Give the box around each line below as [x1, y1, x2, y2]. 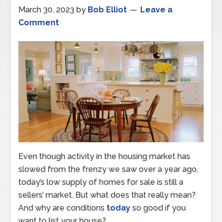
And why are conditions [18, 203, 107, 213]
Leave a [140, 5, 173, 14]
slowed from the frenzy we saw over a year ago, [18, 165, 199, 174]
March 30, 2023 [18, 5, 75, 14]
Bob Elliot [88, 5, 127, 14]
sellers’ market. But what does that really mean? [18, 190, 196, 200]
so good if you [130, 203, 186, 213]
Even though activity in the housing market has [18, 152, 191, 162]
